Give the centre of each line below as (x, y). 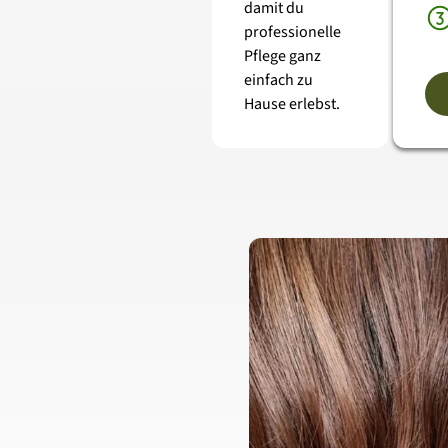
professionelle (292, 32)
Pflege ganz (282, 56)
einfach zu (278, 80)
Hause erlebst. (291, 104)
